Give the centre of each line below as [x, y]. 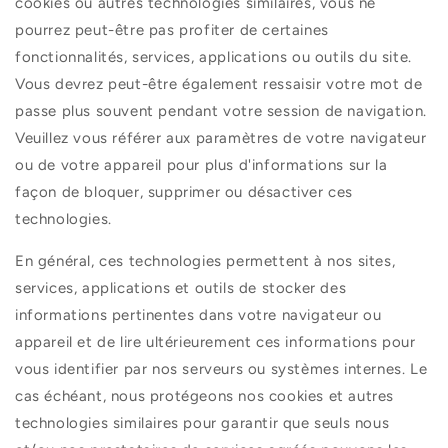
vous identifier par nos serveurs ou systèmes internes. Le [221, 369]
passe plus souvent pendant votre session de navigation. [221, 111]
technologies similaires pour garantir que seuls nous [202, 423]
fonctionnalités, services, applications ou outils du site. [213, 57]
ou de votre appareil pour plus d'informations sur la [201, 165]
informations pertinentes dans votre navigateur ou [198, 315]
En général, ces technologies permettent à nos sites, [205, 261]
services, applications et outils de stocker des [181, 288]
